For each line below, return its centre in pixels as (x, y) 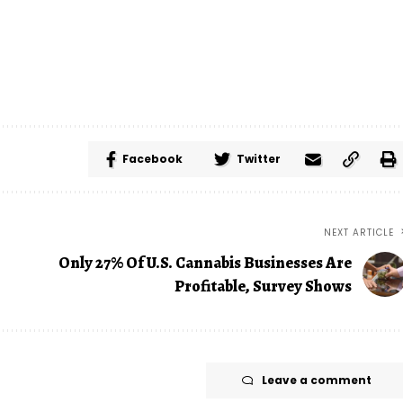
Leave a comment (316, 381)
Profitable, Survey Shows (263, 287)
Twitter (258, 159)
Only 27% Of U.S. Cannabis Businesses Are (205, 263)
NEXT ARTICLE (358, 233)
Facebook (152, 159)
